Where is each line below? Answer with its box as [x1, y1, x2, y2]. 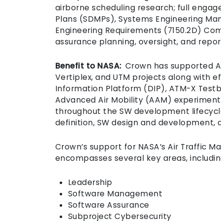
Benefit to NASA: [55, 61, 123, 71]
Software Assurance [68, 200, 151, 210]
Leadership [68, 177, 114, 187]
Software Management [68, 188, 164, 199]
